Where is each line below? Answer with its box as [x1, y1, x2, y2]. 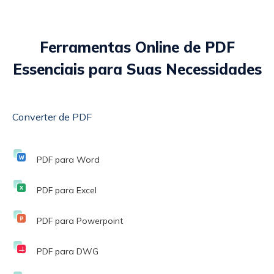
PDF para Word [37, 154, 100, 165]
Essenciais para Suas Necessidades [12, 59, 262, 78]
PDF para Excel [37, 184, 97, 196]
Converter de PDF [12, 110, 92, 123]
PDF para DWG [37, 245, 98, 257]
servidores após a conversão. [13, 7, 142, 20]
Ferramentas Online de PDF [39, 37, 235, 56]
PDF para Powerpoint [37, 215, 123, 226]
